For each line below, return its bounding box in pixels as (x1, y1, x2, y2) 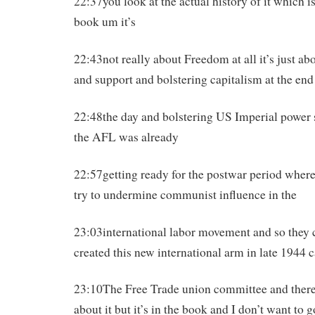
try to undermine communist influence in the (74, 186, 297, 202)
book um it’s (74, 13, 136, 30)
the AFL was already (74, 128, 179, 145)
